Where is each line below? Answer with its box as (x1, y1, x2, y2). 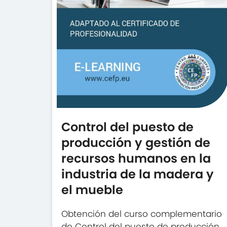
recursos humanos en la (61, 150, 211, 167)
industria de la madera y (61, 166, 214, 182)
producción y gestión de (61, 134, 211, 151)
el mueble (61, 181, 124, 198)
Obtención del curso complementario (61, 208, 222, 220)
